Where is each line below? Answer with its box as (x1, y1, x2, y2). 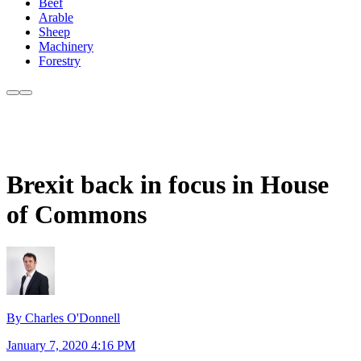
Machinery (39, 39, 93, 54)
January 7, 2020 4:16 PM (6, 338, 135, 353)
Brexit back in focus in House (6, 169, 329, 199)
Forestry (39, 54, 81, 68)
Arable (39, 10, 73, 25)
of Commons (6, 199, 147, 229)
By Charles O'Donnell (6, 311, 120, 326)
